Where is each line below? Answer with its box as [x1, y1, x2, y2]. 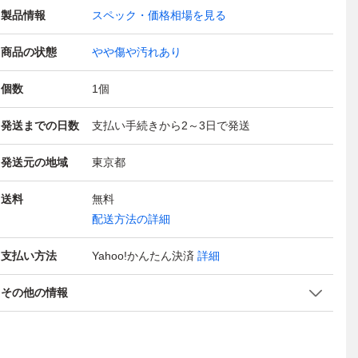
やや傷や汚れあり [92, 46, 181, 58]
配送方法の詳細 [92, 213, 170, 225]
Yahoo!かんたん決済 [92, 249, 194, 262]
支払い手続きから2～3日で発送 [92, 119, 250, 132]
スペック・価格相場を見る [92, 9, 226, 22]
